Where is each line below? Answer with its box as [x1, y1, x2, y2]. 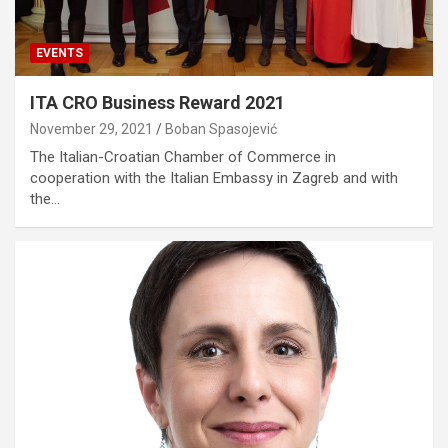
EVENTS [36, 45, 83, 60]
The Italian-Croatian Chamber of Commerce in [30, 147, 336, 166]
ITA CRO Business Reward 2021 [30, 91, 285, 113]
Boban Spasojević [165, 120, 277, 137]
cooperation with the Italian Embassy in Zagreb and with [30, 168, 398, 187]
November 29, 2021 [30, 120, 153, 137]
